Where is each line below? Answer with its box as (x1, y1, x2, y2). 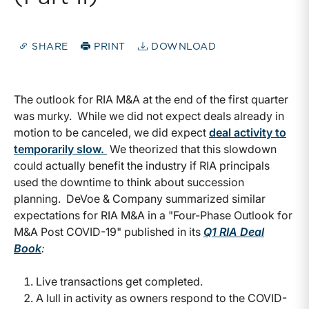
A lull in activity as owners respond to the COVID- (36, 291, 287, 306)
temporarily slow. (14, 142, 107, 157)
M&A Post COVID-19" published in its (14, 225, 203, 239)
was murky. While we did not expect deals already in (14, 109, 284, 123)
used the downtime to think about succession (14, 175, 244, 190)
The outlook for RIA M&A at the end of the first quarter (14, 92, 288, 107)
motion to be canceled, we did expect (14, 126, 209, 140)
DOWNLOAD (148, 42, 217, 52)
